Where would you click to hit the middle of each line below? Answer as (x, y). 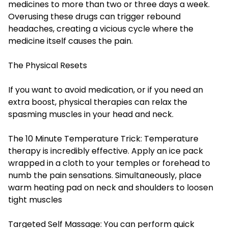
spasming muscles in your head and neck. (91, 115)
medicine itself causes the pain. (70, 41)
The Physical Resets (48, 66)
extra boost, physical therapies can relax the (98, 102)
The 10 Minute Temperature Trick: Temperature (103, 139)
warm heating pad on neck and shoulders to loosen (111, 188)
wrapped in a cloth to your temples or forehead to (109, 163)
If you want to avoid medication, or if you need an (106, 90)
